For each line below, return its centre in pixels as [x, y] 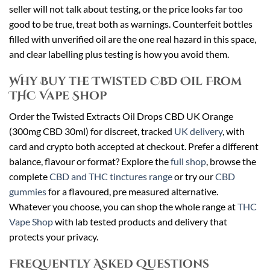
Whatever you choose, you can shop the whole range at [123, 207]
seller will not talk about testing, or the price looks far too [126, 8]
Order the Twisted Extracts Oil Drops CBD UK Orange [121, 116]
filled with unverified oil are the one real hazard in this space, [133, 39]
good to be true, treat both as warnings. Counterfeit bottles [131, 24]
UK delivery [198, 131]
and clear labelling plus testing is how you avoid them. [119, 54]
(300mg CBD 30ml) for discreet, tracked [92, 131]
